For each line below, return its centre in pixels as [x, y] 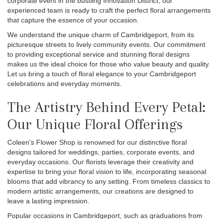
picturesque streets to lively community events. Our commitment [106, 44]
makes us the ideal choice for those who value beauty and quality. [109, 64]
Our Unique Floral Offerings [95, 124]
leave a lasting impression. [48, 201]
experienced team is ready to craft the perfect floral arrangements [109, 10]
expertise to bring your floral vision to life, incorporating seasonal [107, 171]
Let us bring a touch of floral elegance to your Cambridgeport [102, 74]
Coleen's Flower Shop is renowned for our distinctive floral [97, 142]
